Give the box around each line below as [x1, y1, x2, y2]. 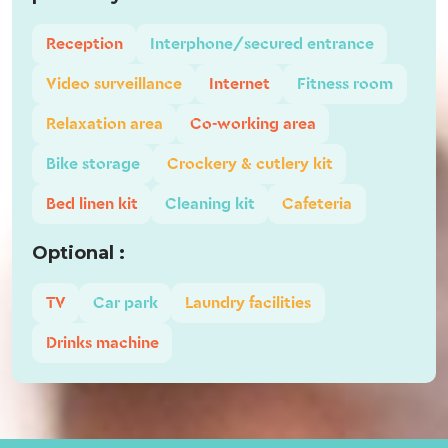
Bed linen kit [45, 194, 138, 215]
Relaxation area [45, 114, 163, 135]
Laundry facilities [184, 293, 311, 314]
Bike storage [45, 154, 140, 175]
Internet [208, 74, 270, 95]
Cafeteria [281, 194, 352, 215]
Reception [45, 34, 123, 55]
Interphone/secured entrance [149, 34, 374, 55]
